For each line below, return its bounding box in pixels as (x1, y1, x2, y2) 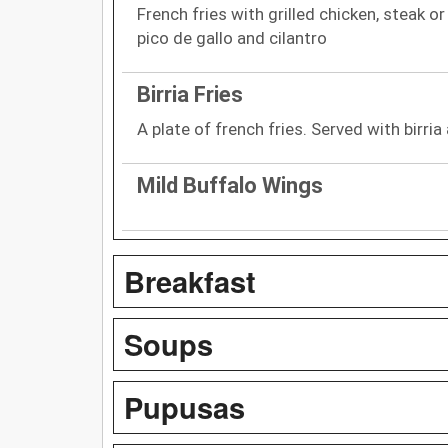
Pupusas (124, 385, 245, 428)
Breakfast (124, 259, 256, 302)
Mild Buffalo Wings (137, 172, 323, 198)
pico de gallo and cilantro (137, 27, 327, 48)
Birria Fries (137, 81, 243, 107)
